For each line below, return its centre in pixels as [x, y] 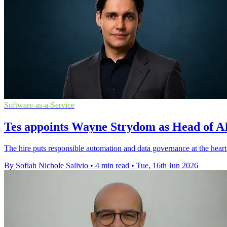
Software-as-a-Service [39, 105]
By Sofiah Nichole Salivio [46, 165]
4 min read [112, 165]
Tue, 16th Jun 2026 [167, 165]
